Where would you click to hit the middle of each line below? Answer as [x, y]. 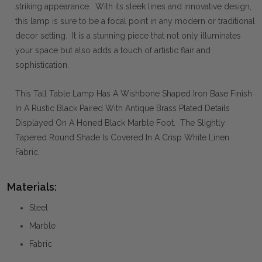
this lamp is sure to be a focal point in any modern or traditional [135, 21]
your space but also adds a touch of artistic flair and [113, 50]
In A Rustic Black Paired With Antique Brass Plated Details [123, 108]
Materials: [32, 187]
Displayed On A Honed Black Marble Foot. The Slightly [120, 123]
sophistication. [42, 65]
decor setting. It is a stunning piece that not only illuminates [128, 35]
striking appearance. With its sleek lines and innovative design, [133, 6]
